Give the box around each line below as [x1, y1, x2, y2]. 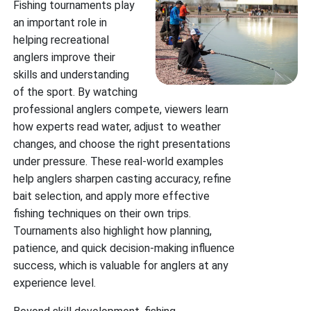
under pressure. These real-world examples [13, 155, 224, 168]
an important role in [13, 16, 108, 29]
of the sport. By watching [13, 85, 138, 99]
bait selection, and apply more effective [13, 190, 210, 203]
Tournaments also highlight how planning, [13, 224, 212, 237]
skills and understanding [13, 68, 130, 81]
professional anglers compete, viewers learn [13, 103, 229, 116]
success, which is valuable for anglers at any [13, 259, 229, 272]
